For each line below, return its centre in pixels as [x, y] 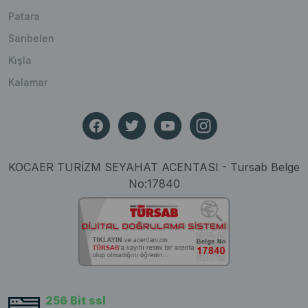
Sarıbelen [31, 38]
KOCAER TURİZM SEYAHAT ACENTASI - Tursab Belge [154, 167]
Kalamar [28, 82]
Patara [24, 16]
